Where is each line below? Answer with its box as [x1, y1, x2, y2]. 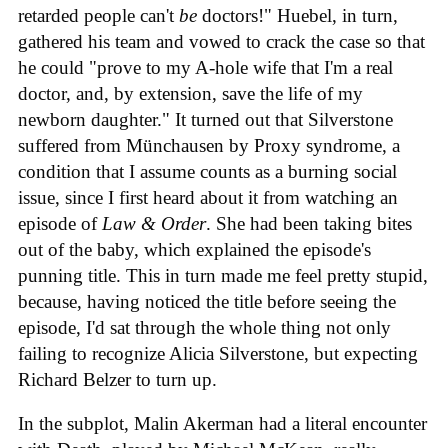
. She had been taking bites [206, 212, 412, 234]
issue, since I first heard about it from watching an [18, 186, 398, 208]
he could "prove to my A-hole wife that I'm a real [18, 56, 393, 78]
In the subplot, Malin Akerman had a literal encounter [18, 413, 427, 435]
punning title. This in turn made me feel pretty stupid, [18, 264, 428, 286]
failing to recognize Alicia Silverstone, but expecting [18, 342, 418, 364]
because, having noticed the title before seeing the [18, 290, 396, 312]
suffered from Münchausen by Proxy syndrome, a [18, 134, 400, 156]
